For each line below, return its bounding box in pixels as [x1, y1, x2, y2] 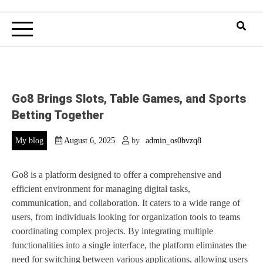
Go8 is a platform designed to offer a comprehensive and [12, 170, 221, 180]
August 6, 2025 [64, 136, 115, 146]
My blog [15, 136, 43, 146]
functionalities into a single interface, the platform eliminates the [12, 240, 247, 251]
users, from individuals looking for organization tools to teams [12, 212, 240, 222]
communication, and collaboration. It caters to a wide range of [12, 198, 240, 208]
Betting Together [12, 107, 104, 122]
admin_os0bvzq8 [146, 136, 201, 146]
